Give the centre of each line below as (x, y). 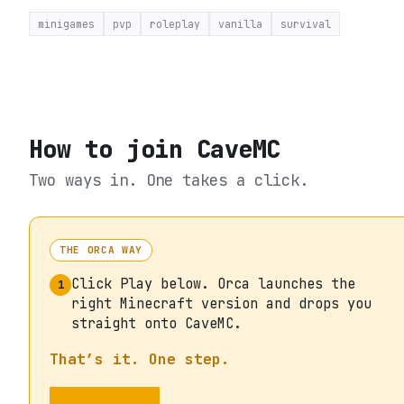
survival (306, 23)
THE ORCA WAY (101, 249)
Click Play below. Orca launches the (213, 283)
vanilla (240, 23)
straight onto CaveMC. (156, 323)
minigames (66, 23)
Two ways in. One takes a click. (169, 179)
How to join (113, 149)
